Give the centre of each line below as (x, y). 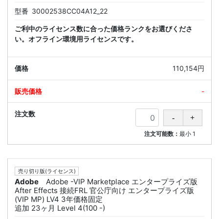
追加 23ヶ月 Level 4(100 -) (60, 208)
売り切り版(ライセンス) (47, 171)
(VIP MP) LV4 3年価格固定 (59, 199)
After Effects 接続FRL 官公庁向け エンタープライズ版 (104, 190)
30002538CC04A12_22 (70, 11)
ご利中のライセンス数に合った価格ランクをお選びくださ (104, 28)
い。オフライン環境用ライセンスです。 (76, 39)
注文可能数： (162, 133)
